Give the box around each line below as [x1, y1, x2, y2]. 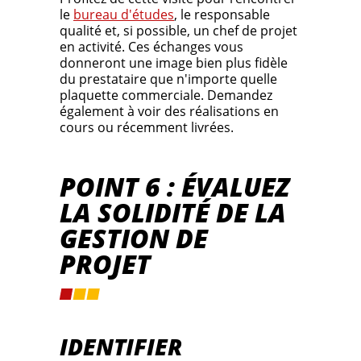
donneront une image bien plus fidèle [60, 54, 288, 73]
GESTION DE [60, 221, 208, 256]
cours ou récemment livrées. [60, 118, 234, 137]
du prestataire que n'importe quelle [60, 70, 277, 89]
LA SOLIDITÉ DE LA [60, 195, 286, 230]
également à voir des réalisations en [60, 102, 279, 121]
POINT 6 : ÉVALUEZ [60, 169, 289, 205]
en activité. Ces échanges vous [60, 38, 243, 56]
